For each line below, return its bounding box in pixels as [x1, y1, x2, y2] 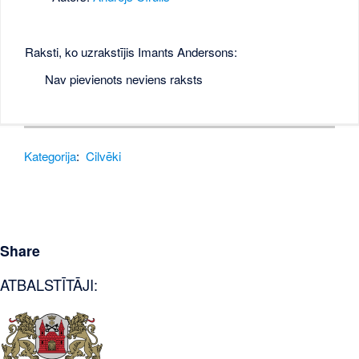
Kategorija [24, 147, 77, 164]
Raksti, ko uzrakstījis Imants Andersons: [25, 43, 238, 61]
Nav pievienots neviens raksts [44, 70, 203, 87]
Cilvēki [86, 147, 122, 164]
